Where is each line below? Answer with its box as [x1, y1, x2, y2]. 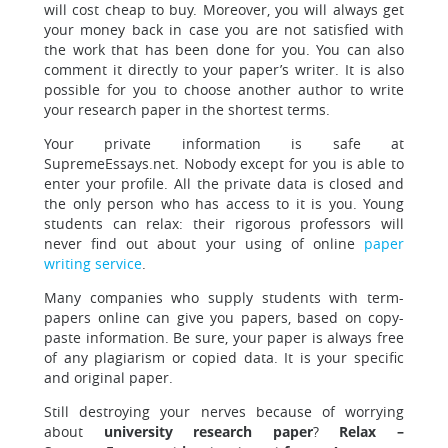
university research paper [103, 422, 313, 441]
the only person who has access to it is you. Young [44, 194, 404, 213]
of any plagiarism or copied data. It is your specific [44, 348, 404, 367]
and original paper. [44, 368, 173, 387]
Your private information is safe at [44, 134, 404, 153]
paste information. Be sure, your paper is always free [44, 328, 404, 347]
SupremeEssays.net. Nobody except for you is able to [44, 154, 404, 173]
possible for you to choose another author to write [44, 80, 404, 99]
